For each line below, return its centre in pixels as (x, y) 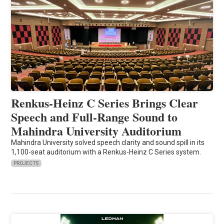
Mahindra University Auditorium (96, 130)
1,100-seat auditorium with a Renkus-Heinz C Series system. (106, 152)
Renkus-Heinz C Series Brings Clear (105, 102)
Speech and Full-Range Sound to (94, 116)
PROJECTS (26, 163)
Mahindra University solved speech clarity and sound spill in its (108, 142)
